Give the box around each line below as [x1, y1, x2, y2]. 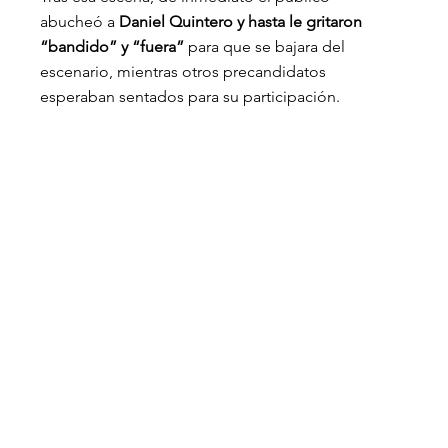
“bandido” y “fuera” [40, 36, 185, 56]
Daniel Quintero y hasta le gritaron [115, 11, 367, 31]
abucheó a [40, 11, 116, 31]
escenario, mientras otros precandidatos [40, 61, 331, 81]
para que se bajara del [184, 36, 350, 56]
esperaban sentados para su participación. [40, 86, 341, 106]
